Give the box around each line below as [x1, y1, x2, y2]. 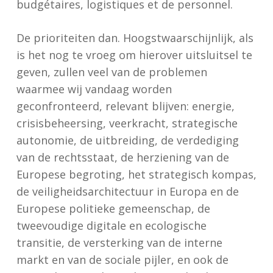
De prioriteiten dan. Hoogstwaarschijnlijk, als [16, 30, 253, 45]
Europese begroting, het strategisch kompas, [16, 167, 257, 182]
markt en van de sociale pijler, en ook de [16, 252, 229, 267]
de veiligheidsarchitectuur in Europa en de [16, 184, 239, 199]
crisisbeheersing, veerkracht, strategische [16, 116, 238, 130]
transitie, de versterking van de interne [16, 235, 222, 250]
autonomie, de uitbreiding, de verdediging [16, 133, 239, 147]
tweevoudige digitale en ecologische [16, 218, 207, 233]
